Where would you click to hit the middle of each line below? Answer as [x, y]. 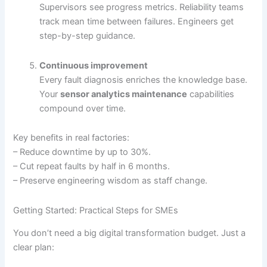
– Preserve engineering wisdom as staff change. [111, 181]
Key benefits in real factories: [72, 138]
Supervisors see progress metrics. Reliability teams [142, 7]
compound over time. [83, 108]
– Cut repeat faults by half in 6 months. [92, 167]
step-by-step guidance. [88, 36]
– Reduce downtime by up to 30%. [82, 152]
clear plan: [34, 248]
